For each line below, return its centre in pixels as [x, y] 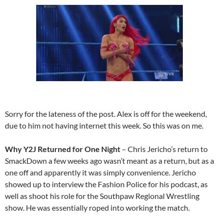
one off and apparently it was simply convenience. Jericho [100, 173]
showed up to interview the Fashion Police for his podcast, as [106, 184]
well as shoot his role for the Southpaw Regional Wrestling [102, 196]
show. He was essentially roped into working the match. [97, 208]
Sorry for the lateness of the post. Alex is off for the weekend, [106, 114]
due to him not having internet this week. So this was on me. [104, 126]
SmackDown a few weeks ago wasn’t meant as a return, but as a [109, 161]
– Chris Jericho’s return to [164, 149]
